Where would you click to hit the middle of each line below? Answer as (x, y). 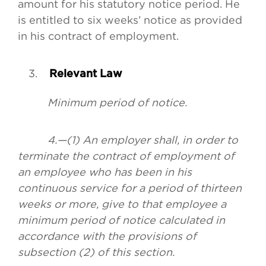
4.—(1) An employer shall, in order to (128, 140)
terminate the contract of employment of (126, 156)
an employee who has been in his (105, 172)
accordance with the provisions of (107, 236)
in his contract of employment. (98, 36)
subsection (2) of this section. (96, 252)
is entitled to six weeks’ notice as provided (130, 20)
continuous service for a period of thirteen (130, 188)
